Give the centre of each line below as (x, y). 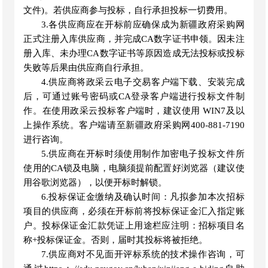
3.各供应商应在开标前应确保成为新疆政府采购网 (143, 25)
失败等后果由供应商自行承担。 (86, 68)
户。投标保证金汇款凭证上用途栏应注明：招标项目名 (134, 226)
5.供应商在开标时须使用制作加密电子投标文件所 (143, 154)
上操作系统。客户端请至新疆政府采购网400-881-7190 (134, 125)
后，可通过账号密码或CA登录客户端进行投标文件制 (134, 96)
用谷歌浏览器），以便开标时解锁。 (95, 182)
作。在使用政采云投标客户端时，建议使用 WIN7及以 (134, 111)
